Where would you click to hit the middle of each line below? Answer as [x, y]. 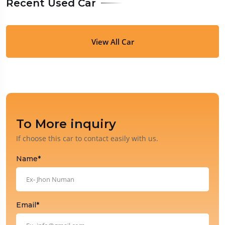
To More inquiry [66, 124]
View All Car [113, 41]
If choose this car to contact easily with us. [87, 139]
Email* [28, 205]
